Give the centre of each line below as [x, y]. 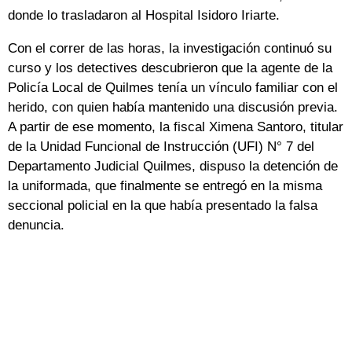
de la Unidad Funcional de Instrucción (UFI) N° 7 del [161, 147]
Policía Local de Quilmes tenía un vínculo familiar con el [173, 88]
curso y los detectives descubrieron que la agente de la [170, 68]
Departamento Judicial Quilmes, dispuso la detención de [173, 167]
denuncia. [36, 225]
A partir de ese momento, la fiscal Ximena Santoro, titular [176, 127]
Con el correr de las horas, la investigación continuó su [170, 49]
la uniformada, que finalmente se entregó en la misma [165, 186]
